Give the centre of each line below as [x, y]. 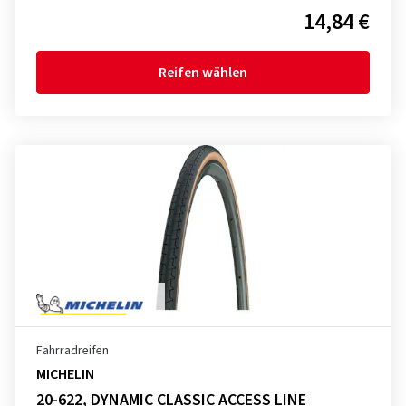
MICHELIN [65, 374]
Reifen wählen [203, 72]
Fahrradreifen [72, 351]
